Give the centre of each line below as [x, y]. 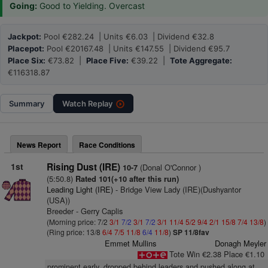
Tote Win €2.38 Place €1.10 [217, 254]
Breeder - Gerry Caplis [84, 211]
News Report [39, 145]
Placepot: [26, 48]
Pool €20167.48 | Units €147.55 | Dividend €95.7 [137, 48]
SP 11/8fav [191, 232]
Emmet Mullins [131, 243]
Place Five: [107, 60]
